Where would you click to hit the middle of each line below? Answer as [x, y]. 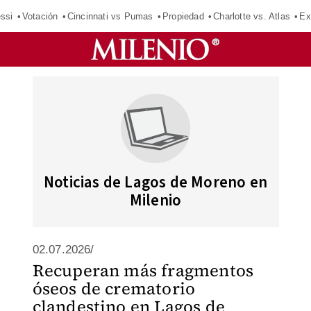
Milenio [155, 200]
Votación [40, 16]
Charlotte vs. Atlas [252, 16]
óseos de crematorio [114, 288]
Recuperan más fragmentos [143, 270]
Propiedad [183, 16]
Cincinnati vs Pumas [110, 16]
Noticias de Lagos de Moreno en [155, 182]
